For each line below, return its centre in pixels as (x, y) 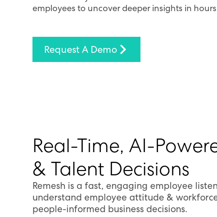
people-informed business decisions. (110, 209)
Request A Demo (81, 49)
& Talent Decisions (111, 169)
